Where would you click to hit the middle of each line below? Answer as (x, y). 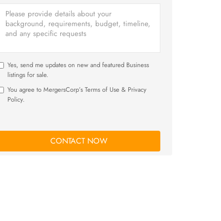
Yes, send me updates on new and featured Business (78, 65)
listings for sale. (28, 75)
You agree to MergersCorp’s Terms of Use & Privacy (77, 90)
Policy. (16, 99)
